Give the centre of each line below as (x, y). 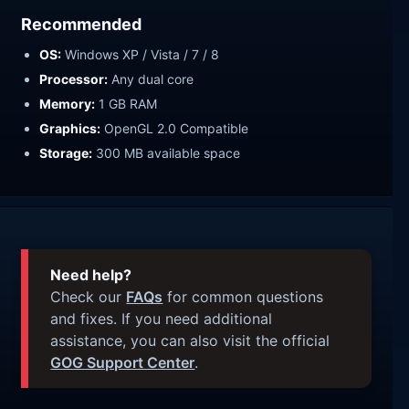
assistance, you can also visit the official (190, 341)
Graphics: (70, 128)
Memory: (68, 103)
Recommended (82, 25)
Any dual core (151, 79)
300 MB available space (167, 152)
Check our (89, 297)
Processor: (74, 79)
